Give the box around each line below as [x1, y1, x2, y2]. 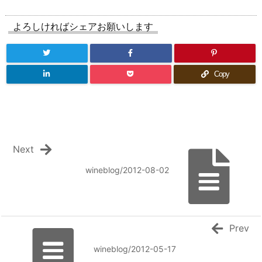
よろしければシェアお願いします [13, 20, 153, 32]
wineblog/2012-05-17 [93, 244, 176, 254]
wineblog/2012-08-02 [85, 165, 169, 175]
